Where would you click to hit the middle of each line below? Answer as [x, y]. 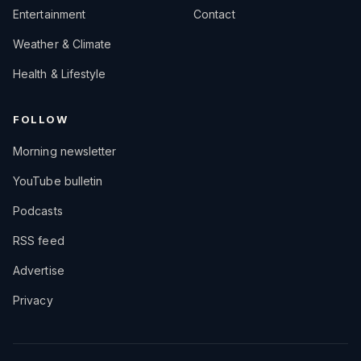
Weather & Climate [62, 44]
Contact [214, 15]
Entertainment [50, 15]
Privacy [33, 301]
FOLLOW [41, 120]
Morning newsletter [65, 151]
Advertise [39, 271]
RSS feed [39, 241]
